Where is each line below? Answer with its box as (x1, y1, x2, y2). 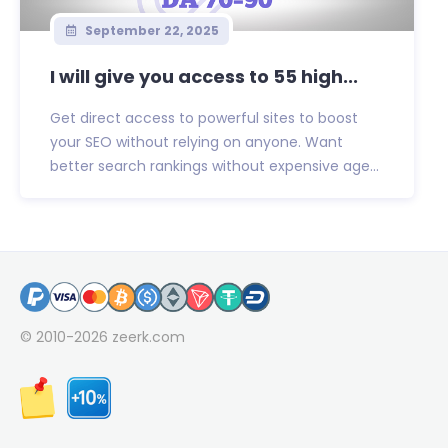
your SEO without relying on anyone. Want (50, 132, 343, 153)
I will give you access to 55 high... (50, 64, 358, 90)
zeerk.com (112, 327, 185, 348)
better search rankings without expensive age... (50, 156, 379, 177)
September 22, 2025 (81, 22, 219, 40)
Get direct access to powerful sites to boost (50, 108, 358, 129)
